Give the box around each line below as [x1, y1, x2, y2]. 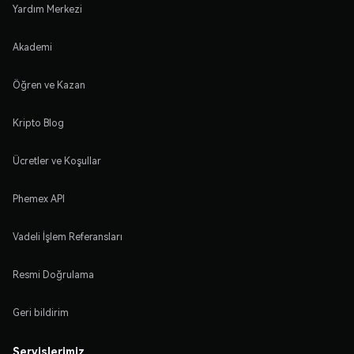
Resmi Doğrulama [13, 268, 94, 281]
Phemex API [13, 192, 65, 205]
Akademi [13, 40, 52, 53]
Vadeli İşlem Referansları [13, 230, 122, 243]
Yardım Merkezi [13, 2, 82, 15]
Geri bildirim [13, 306, 69, 318]
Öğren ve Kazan [13, 78, 85, 91]
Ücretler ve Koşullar [13, 154, 101, 167]
